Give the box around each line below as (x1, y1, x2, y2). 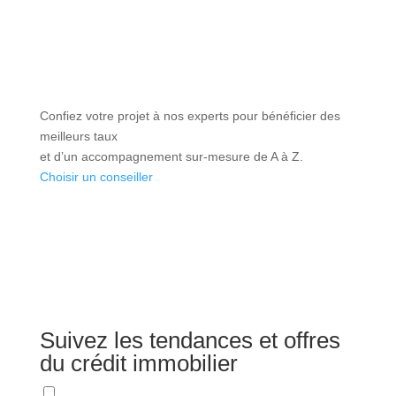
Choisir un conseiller (39, 169, 153, 184)
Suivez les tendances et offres (39, 326, 340, 354)
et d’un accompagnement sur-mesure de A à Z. (39, 148, 303, 164)
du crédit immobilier (39, 349, 238, 377)
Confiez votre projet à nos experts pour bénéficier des (39, 108, 340, 123)
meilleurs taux (39, 128, 118, 143)
